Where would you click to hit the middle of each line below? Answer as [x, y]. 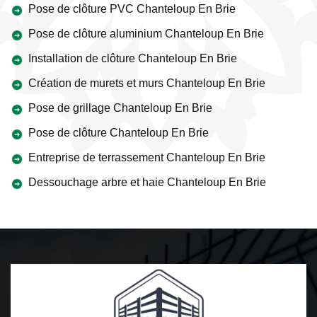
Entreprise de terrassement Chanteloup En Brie [147, 157]
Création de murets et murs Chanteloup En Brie [147, 83]
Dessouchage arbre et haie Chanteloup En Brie [147, 182]
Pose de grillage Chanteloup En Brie [120, 108]
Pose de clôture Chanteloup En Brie [119, 133]
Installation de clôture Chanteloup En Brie [133, 58]
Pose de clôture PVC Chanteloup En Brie [132, 9]
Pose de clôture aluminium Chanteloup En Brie [146, 34]
